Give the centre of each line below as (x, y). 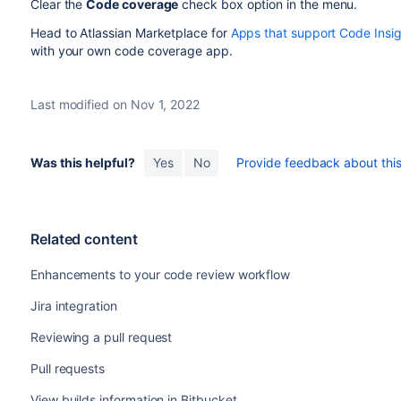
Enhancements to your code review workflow (160, 275)
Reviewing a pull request (101, 337)
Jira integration (73, 306)
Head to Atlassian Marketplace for (130, 33)
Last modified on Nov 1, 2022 (115, 105)
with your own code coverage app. (131, 51)
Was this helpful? (82, 163)
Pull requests (68, 369)
